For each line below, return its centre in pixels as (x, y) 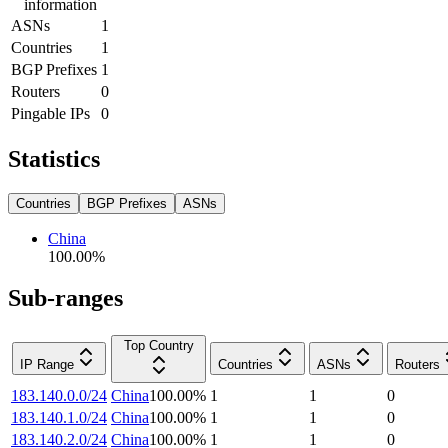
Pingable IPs (50, 113)
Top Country (158, 346)
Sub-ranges (65, 298)
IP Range (47, 365)
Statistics (54, 158)
